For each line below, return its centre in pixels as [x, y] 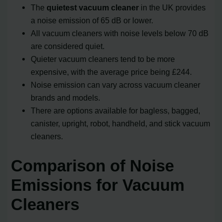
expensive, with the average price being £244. [111, 72]
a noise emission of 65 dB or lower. [92, 21]
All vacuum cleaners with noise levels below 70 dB [120, 33]
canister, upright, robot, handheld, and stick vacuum [121, 124]
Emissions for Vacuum [98, 185]
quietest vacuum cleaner [93, 8]
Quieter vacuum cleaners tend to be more [103, 59]
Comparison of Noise [93, 166]
